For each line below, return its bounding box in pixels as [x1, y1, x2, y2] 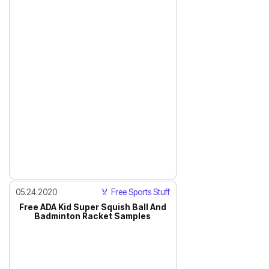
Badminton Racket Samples [34, 211, 151, 221]
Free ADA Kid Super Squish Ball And [19, 202, 166, 212]
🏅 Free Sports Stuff [100, 187, 170, 197]
